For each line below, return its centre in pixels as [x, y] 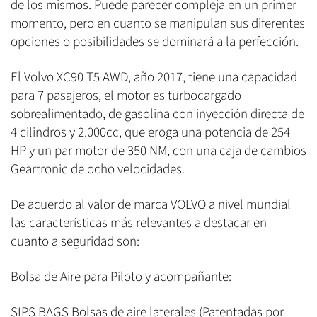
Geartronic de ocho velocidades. [98, 169]
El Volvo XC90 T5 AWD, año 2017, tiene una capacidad [154, 77]
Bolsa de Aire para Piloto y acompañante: [122, 277]
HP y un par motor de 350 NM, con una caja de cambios [158, 151]
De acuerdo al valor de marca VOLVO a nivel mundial [151, 204]
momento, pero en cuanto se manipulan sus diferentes [158, 23]
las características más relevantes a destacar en [139, 223]
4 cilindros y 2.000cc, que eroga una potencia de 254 [150, 132]
